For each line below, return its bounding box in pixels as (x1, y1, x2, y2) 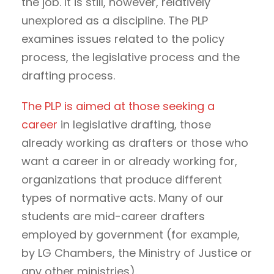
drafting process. (21, 67, 115, 83)
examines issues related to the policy (21, 31, 224, 46)
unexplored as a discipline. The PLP (21, 12, 208, 28)
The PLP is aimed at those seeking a (21, 98, 215, 114)
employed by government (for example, (21, 226, 240, 242)
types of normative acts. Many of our (21, 190, 224, 206)
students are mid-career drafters (21, 208, 205, 224)
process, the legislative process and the (21, 49, 240, 65)
